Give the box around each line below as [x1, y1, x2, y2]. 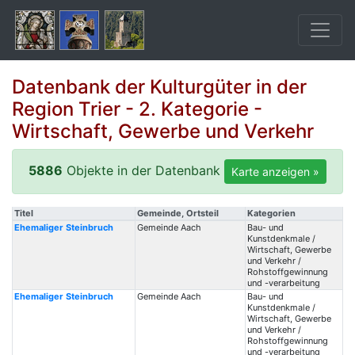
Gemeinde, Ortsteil [136, 208, 219, 219]
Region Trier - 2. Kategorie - [12, 97, 262, 120]
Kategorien [246, 208, 296, 219]
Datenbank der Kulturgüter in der [12, 75, 307, 98]
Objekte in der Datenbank [63, 162, 224, 178]
